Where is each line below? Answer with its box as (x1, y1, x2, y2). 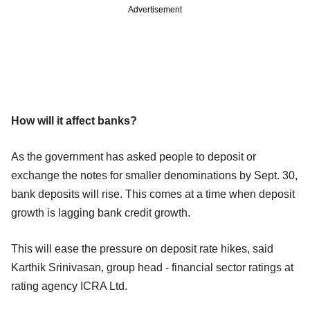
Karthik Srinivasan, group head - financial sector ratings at (11, 261, 293, 273)
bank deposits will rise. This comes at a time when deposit (11, 188, 295, 200)
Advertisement (128, 4, 182, 15)
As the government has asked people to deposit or (11, 150, 256, 163)
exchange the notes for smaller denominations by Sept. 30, (11, 169, 298, 181)
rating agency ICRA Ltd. (11, 280, 127, 292)
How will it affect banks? (11, 114, 137, 127)
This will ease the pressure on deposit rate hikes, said (11, 242, 273, 255)
